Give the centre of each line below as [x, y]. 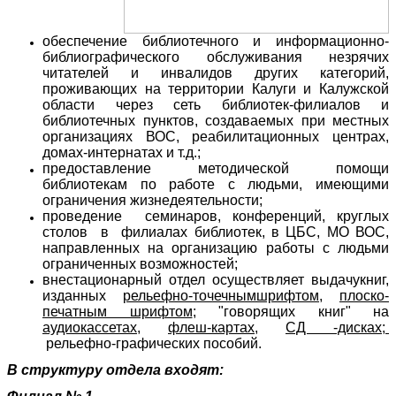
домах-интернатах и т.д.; [122, 152]
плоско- [364, 295]
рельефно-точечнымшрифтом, [223, 295]
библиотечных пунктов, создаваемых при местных [216, 120]
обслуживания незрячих [284, 57]
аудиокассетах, [91, 327]
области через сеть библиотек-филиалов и [216, 104]
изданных [83, 295]
